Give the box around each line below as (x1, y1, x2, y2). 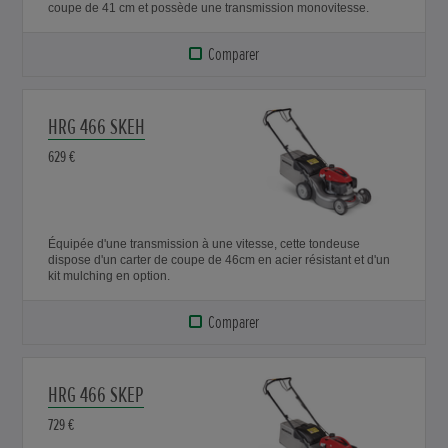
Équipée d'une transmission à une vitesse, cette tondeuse (48, 237, 361, 252)
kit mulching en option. (48, 269, 171, 284)
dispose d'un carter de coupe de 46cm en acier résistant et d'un (48, 253, 391, 268)
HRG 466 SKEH (48, 114, 146, 142)
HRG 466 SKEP (48, 382, 145, 410)
